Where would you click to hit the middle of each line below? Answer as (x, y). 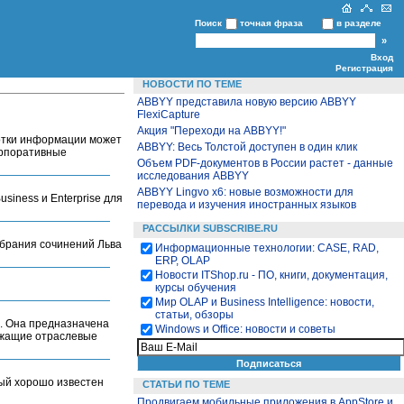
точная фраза (271, 23)
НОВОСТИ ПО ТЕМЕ (192, 84)
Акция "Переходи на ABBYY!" (211, 131)
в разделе (359, 23)
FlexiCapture (169, 115)
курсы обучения (196, 288)
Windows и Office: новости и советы (245, 329)
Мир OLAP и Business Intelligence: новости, (265, 302)
